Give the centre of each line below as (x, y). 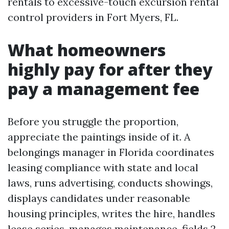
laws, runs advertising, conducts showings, (110, 183)
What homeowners (87, 50)
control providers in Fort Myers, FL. (93, 17)
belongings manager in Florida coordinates (111, 152)
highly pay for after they (110, 69)
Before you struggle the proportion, (93, 121)
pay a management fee (104, 89)
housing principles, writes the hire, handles (111, 213)
